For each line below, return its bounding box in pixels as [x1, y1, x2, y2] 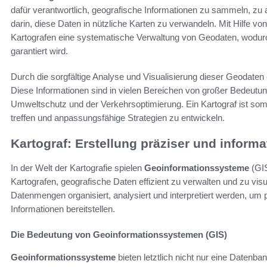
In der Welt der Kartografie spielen [11, 162, 144, 173]
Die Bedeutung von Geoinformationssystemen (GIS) [11, 229, 227, 240]
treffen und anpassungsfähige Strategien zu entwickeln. [11, 113, 225, 123]
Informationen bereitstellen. [11, 203, 115, 214]
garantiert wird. [11, 46, 68, 57]
